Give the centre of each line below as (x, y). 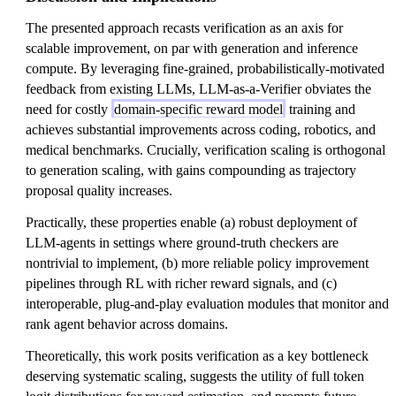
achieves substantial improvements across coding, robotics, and (201, 130)
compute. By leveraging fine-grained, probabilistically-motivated (205, 69)
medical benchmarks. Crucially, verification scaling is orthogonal (206, 150)
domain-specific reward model (198, 110)
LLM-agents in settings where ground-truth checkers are (182, 243)
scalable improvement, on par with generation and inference (192, 49)
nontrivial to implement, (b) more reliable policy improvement (197, 263)
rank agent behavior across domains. (127, 324)
